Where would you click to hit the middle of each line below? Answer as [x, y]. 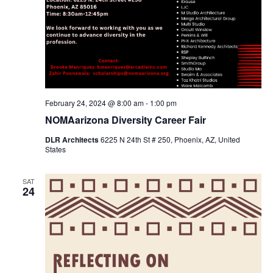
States [55, 149]
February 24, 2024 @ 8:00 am [94, 103]
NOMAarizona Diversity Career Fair [125, 120]
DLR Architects [73, 140]
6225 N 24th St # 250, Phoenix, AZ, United [170, 139]
